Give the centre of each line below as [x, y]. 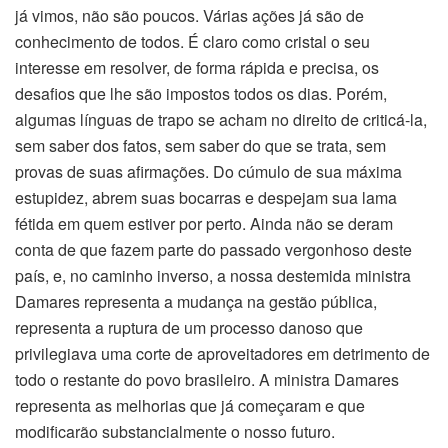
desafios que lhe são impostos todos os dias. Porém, [201, 94]
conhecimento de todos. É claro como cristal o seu [192, 42]
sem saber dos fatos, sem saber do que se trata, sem [200, 146]
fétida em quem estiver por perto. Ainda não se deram [204, 224]
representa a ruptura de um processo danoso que [189, 328]
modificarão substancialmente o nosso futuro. [175, 432]
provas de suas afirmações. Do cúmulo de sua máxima [208, 172]
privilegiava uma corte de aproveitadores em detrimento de [222, 354]
